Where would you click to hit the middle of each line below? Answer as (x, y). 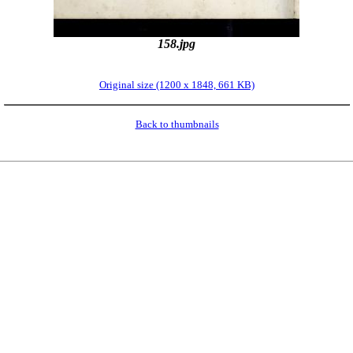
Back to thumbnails (177, 124)
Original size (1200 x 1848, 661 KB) (177, 85)
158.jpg (176, 44)
